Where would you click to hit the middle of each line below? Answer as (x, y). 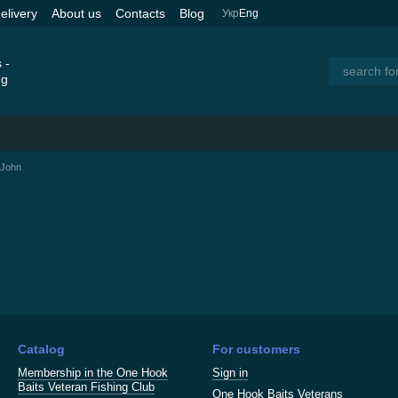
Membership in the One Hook (93, 373)
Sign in (230, 373)
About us (76, 13)
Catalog (41, 349)
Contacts (140, 13)
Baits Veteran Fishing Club (86, 387)
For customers (256, 349)
